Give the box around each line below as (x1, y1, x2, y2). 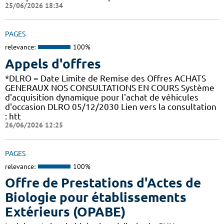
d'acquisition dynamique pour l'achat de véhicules (5, 92, 198, 102)
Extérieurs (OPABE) (5, 204, 125, 219)
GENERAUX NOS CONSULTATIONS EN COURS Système (5, 82, 214, 92)
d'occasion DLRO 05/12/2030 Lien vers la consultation (5, 101, 216, 111)
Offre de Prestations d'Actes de (5, 175, 201, 190)
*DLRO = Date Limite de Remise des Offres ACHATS (5, 73, 206, 83)
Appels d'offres (5, 56, 101, 71)
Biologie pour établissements (5, 190, 186, 205)
